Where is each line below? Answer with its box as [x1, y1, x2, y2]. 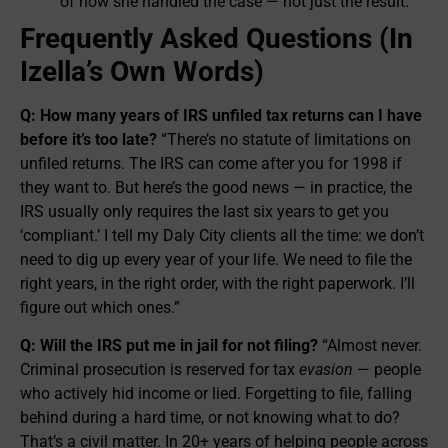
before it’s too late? [20, 129, 157, 149]
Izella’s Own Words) [20, 54, 264, 88]
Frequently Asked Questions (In [20, 21, 413, 55]
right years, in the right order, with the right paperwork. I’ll [20, 273, 415, 293]
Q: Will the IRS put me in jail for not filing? [20, 336, 318, 356]
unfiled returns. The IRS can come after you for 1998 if [20, 153, 402, 173]
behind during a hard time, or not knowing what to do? [20, 408, 400, 428]
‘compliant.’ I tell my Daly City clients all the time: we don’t [20, 225, 424, 245]
